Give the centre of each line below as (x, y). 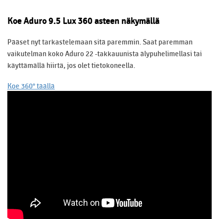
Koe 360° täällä (31, 86)
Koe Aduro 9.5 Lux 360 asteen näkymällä (83, 21)
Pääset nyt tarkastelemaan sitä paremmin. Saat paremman (100, 42)
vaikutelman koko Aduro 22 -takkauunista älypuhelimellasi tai (105, 54)
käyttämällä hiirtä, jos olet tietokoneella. (71, 65)
